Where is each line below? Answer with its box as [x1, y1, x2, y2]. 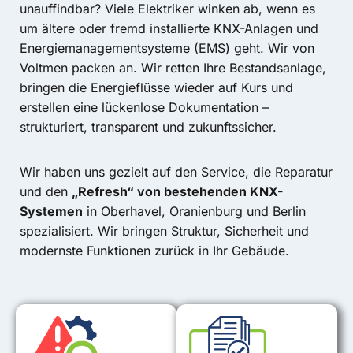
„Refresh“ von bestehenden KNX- [72, 183, 283, 199]
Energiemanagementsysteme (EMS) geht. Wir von [20, 39, 314, 56]
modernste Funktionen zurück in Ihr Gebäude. [20, 242, 289, 258]
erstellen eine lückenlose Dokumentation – [20, 98, 269, 115]
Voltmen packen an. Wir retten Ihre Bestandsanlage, [20, 59, 326, 76]
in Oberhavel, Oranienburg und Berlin [83, 203, 306, 219]
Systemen [20, 203, 83, 219]
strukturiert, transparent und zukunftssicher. [20, 118, 277, 135]
